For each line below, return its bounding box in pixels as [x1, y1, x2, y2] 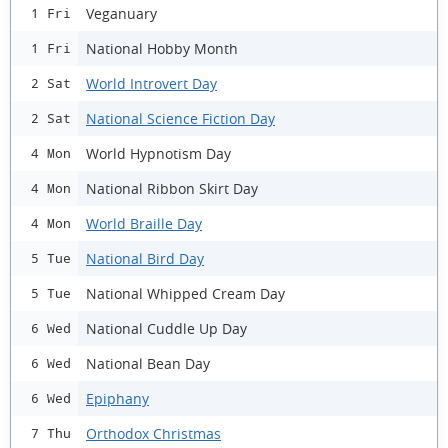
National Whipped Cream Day [86, 283, 285, 303]
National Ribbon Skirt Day [86, 178, 258, 198]
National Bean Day [86, 353, 210, 373]
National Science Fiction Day [86, 108, 275, 128]
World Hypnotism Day [86, 143, 231, 163]
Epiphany [86, 388, 149, 408]
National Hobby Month [86, 38, 238, 58]
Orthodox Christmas [86, 423, 221, 443]
